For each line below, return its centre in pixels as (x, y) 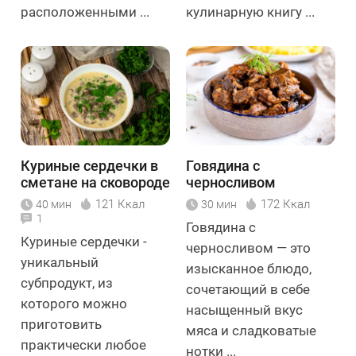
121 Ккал (120, 204)
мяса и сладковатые (251, 331)
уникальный (60, 262)
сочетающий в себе (248, 289)
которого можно (74, 304)
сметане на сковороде (95, 182)
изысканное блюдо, (249, 269)
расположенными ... (85, 12)
